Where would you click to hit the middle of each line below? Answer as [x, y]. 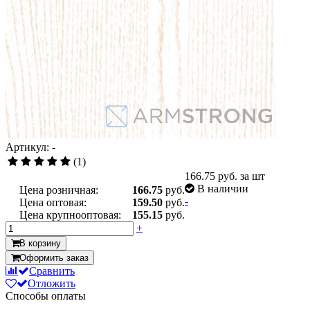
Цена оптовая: [53, 202]
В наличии [223, 188]
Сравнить [52, 271]
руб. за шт [241, 176]
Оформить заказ [54, 257]
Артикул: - [30, 147]
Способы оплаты [46, 295]
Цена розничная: [59, 190]
